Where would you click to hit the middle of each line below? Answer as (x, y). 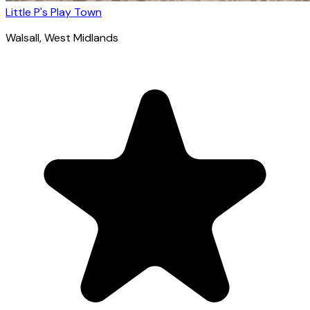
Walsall (22, 37)
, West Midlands (79, 37)
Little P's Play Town (54, 12)
